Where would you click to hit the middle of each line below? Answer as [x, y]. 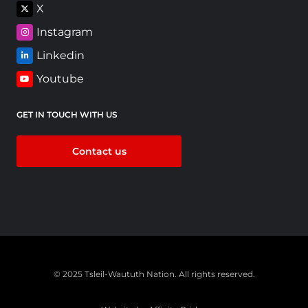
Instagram [65, 32]
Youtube [60, 78]
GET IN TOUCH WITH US [67, 114]
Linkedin [60, 55]
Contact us [99, 151]
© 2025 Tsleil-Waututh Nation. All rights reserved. [154, 274]
